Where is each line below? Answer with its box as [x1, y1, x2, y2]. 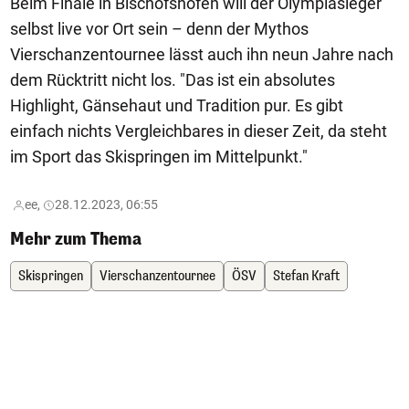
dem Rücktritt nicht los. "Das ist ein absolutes [10, 69, 335, 89]
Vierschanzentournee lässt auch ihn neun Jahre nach [10, 44, 393, 64]
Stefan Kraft [273, 267, 340, 285]
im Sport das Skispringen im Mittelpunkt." [10, 146, 308, 166]
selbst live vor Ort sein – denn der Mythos [10, 18, 309, 38]
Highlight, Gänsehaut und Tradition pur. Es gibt [10, 95, 343, 115]
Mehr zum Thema [10, 227, 142, 250]
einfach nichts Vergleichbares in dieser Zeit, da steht [10, 121, 387, 141]
